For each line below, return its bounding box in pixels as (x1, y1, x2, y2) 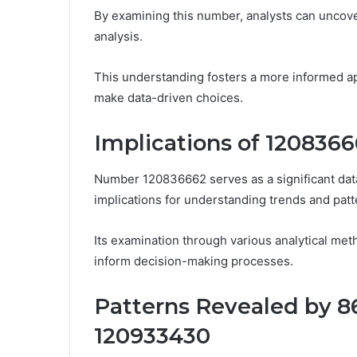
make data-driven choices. (94, 90, 243, 106)
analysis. (94, 29, 143, 45)
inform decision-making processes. (94, 253, 293, 269)
